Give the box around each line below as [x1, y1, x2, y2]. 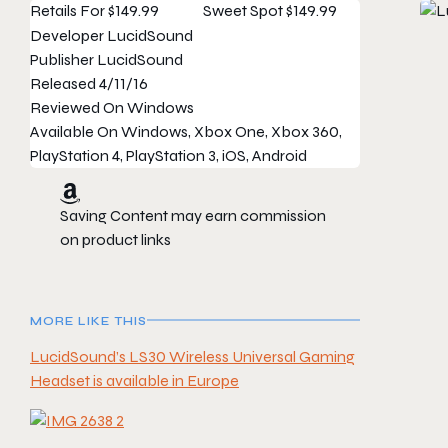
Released [30, 74, 96, 93]
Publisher [30, 50, 94, 69]
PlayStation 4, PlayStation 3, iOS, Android [30, 146, 307, 165]
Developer [30, 26, 104, 45]
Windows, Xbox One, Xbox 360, [121, 122, 342, 141]
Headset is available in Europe [30, 370, 239, 390]
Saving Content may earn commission [60, 205, 326, 225]
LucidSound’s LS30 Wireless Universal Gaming [30, 346, 355, 366]
